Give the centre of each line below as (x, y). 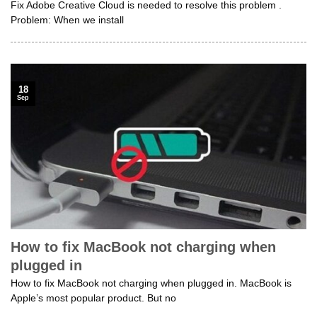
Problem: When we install (67, 20)
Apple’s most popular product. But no (93, 298)
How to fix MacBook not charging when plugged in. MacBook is (151, 283)
